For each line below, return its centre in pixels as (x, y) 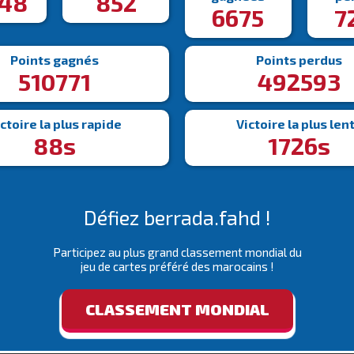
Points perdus (299, 60)
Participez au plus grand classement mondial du (177, 252)
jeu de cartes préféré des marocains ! (177, 266)
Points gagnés (55, 60)
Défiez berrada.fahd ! (177, 217)
